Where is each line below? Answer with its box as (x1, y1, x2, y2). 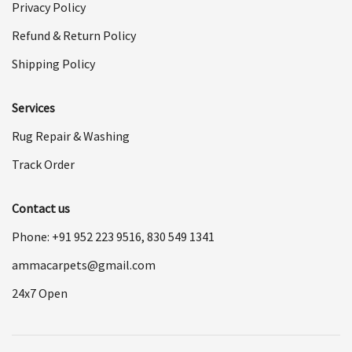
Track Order (12, 156, 75, 173)
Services (12, 100, 55, 116)
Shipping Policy (12, 56, 95, 72)
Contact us (12, 200, 70, 217)
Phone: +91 (12, 229, 74, 245)
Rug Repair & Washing (12, 128, 130, 145)
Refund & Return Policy (12, 27, 136, 44)
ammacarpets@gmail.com (12, 257, 156, 273)
